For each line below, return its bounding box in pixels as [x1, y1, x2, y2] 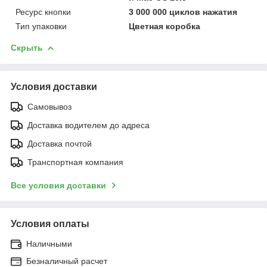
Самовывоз [27, 101, 72, 111]
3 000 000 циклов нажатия [129, 7, 238, 17]
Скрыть [11, 42, 43, 52]
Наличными [26, 238, 72, 249]
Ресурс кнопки [15, 7, 71, 17]
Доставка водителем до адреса [27, 120, 150, 130]
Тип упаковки [15, 21, 67, 31]
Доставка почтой [27, 138, 92, 148]
